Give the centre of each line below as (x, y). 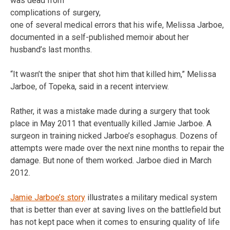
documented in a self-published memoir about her (100, 37)
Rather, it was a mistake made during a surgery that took (110, 111)
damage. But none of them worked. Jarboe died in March (111, 160)
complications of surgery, (55, 12)
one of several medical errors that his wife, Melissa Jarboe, (117, 25)
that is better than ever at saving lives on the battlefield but (116, 209)
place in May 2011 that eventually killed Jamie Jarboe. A (111, 123)
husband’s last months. (51, 49)
